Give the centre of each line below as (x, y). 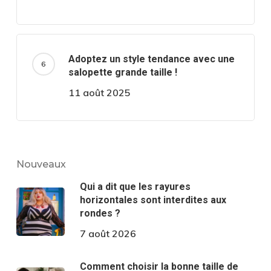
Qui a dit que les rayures (135, 187)
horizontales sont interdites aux (153, 200)
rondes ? (100, 214)
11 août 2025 (99, 93)
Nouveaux (41, 165)
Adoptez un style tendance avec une (151, 59)
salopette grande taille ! (122, 73)
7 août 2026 (108, 234)
